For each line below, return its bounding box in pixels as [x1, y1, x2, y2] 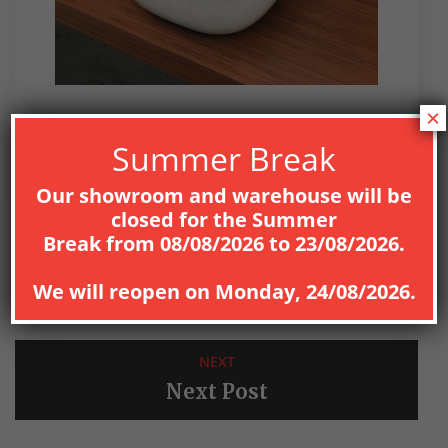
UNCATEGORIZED [166, 117, 261, 135]
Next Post [165, 378, 268, 404]
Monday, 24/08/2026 [214, 277, 410, 305]
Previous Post [145, 282, 288, 308]
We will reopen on [32, 277, 215, 305]
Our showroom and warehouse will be [36, 181, 412, 209]
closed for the [111, 205, 252, 233]
